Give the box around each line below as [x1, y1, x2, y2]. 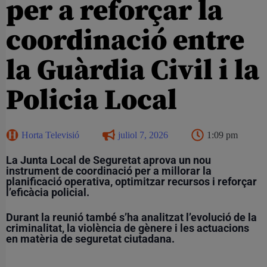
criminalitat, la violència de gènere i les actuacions [6, 221, 249, 234]
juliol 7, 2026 [118, 129, 168, 140]
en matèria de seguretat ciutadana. [6, 232, 175, 245]
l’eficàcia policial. [6, 185, 89, 198]
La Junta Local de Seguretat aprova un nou [6, 153, 211, 166]
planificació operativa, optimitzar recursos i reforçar [6, 175, 257, 188]
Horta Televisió [21, 129, 79, 140]
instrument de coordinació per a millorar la [6, 164, 212, 177]
